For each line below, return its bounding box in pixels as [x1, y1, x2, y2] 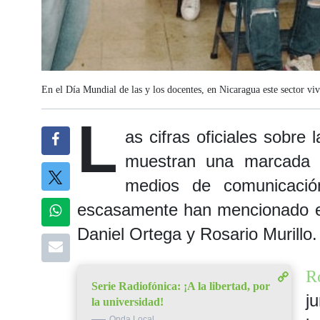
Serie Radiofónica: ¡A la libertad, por [91, 280, 270, 292]
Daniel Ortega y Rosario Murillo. [76, 224, 317, 244]
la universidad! [91, 296, 164, 308]
